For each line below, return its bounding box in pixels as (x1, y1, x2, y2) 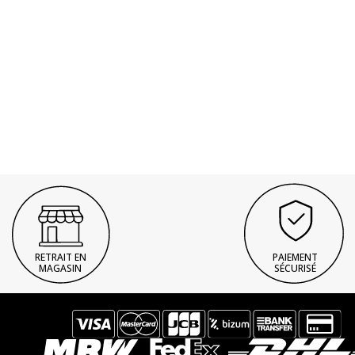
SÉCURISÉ (273, 261, 316, 275)
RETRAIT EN (34, 250, 86, 264)
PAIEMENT (272, 250, 318, 264)
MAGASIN (39, 261, 82, 275)
